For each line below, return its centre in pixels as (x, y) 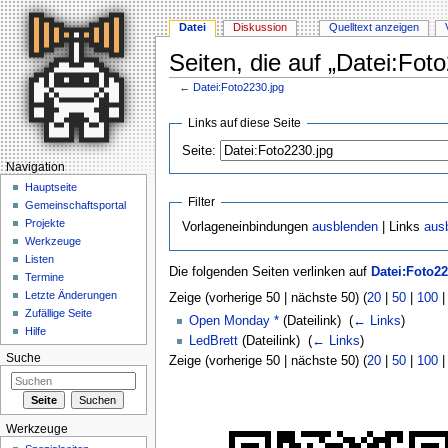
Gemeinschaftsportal (76, 205)
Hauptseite (51, 187)
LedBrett (213, 340)
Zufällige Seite (59, 313)
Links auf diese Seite (245, 122)
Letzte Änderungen (71, 295)
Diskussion (260, 27)
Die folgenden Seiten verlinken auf (269, 272)
